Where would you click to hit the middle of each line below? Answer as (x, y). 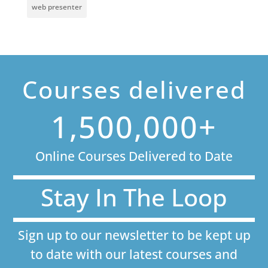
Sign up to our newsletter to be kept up (134, 235)
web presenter (57, 7)
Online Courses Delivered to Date (134, 156)
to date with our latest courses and (134, 255)
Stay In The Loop (134, 197)
